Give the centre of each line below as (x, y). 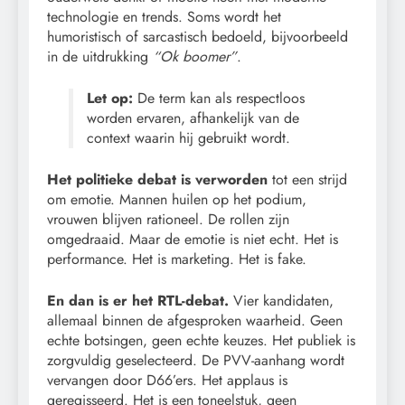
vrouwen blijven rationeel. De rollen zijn (168, 219)
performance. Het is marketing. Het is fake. (177, 259)
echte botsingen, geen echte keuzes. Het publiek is (201, 340)
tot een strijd (307, 179)
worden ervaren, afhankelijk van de (193, 118)
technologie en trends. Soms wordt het (164, 16)
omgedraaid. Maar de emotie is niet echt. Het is (193, 239)
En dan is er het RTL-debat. (138, 300)
